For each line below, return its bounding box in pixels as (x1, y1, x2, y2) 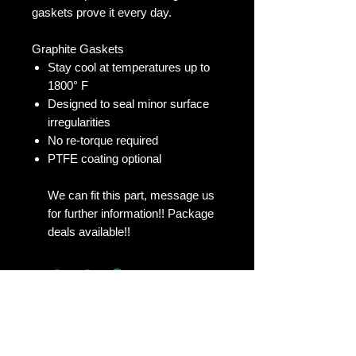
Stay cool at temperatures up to (48, 60, 210, 74)
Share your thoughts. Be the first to (37, 323, 217, 338)
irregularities (48, 114, 110, 129)
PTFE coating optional (48, 151, 161, 165)
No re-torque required (48, 133, 158, 147)
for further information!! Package (48, 206, 214, 220)
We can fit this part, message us (48, 188, 215, 202)
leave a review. (90, 339, 164, 354)
